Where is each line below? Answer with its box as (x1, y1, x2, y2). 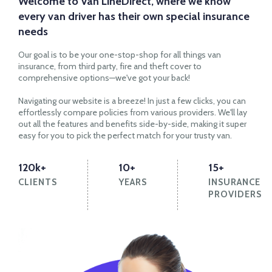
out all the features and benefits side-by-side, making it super (18, 118, 246, 129)
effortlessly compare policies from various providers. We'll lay (18, 106, 247, 118)
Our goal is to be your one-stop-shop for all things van (18, 49, 221, 60)
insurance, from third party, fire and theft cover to (18, 60, 202, 72)
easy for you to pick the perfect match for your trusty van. (18, 129, 232, 141)
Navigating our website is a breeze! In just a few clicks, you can (18, 95, 246, 106)
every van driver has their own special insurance (18, 9, 250, 23)
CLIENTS (18, 176, 57, 188)
